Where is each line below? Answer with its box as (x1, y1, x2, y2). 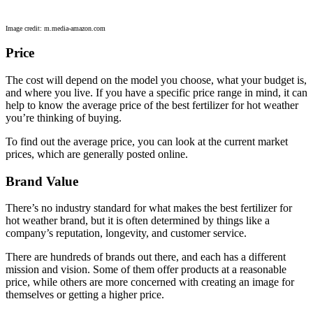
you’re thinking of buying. (6, 111, 122, 124)
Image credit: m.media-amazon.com (6, 24, 105, 33)
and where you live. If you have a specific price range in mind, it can (6, 86, 307, 99)
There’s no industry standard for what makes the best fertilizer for (6, 202, 292, 214)
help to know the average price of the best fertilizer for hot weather (6, 99, 298, 111)
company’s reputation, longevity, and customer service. (6, 227, 247, 240)
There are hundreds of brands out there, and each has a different (6, 251, 286, 263)
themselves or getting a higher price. (6, 289, 164, 301)
